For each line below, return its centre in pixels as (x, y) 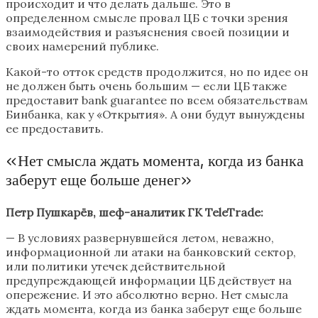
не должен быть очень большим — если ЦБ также (146, 86)
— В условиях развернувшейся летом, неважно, (140, 238)
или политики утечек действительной (116, 267)
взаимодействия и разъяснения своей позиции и (148, 32)
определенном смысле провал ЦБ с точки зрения (147, 18)
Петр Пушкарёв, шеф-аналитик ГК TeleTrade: (135, 213)
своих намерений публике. (82, 46)
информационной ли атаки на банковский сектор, (151, 252)
